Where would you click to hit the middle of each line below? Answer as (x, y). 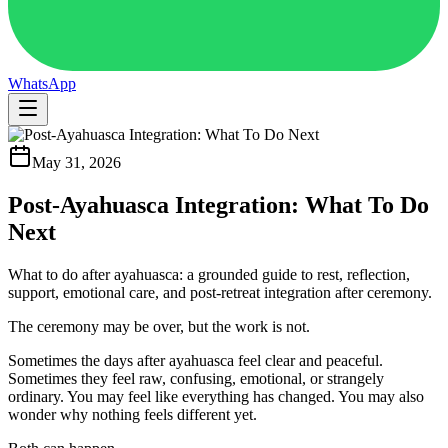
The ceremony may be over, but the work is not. (159, 326)
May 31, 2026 (76, 162)
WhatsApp (42, 83)
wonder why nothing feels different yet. (132, 414)
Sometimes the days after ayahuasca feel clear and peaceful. (195, 360)
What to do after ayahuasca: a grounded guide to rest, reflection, (209, 274)
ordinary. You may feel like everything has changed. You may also (216, 396)
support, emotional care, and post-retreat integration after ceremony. (220, 292)
